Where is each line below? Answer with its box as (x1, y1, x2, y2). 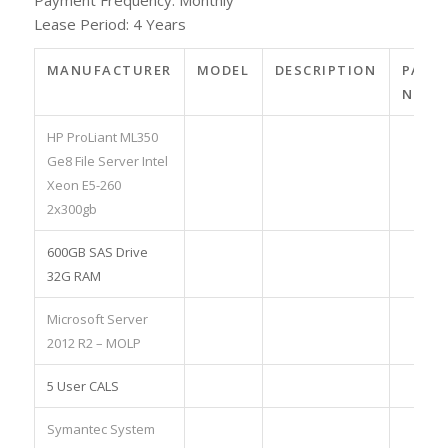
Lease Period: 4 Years (33, 13, 186, 34)
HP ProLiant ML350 (46, 128, 158, 147)
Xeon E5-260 (46, 176, 121, 195)
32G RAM (46, 267, 101, 286)
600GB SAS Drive (46, 243, 148, 262)
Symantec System (46, 420, 155, 439)
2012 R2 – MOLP (46, 334, 141, 353)
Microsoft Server (46, 310, 148, 329)
